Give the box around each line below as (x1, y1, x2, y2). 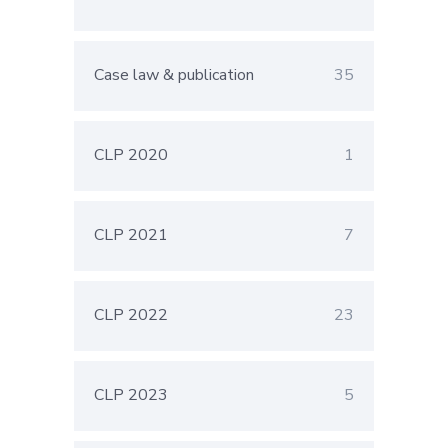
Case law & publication (94, 64, 254, 87)
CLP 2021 (94, 224, 168, 247)
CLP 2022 (94, 304, 168, 327)
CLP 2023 (94, 384, 168, 407)
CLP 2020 (94, 144, 168, 167)
